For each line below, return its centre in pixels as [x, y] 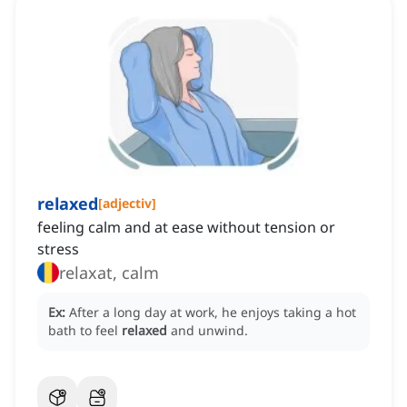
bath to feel [85, 331]
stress [58, 249]
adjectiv [127, 203]
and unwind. [209, 331]
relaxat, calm [109, 273]
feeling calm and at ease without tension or [186, 228]
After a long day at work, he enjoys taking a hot [213, 313]
